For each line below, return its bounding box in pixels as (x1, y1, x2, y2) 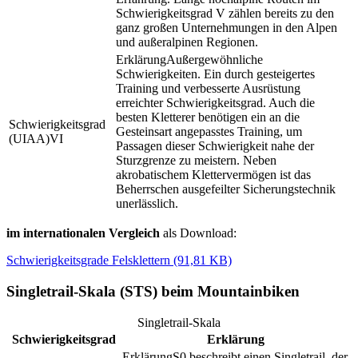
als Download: (160, 226, 237, 241)
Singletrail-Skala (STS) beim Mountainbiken (6, 283, 300, 300)
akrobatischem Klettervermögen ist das (116, 168, 311, 182)
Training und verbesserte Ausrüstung (116, 82, 300, 96)
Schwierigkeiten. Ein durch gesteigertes (116, 67, 315, 82)
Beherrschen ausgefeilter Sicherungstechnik (116, 182, 336, 197)
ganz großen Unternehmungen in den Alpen (116, 21, 337, 35)
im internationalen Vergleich (6, 226, 160, 241)
